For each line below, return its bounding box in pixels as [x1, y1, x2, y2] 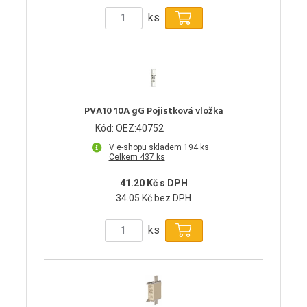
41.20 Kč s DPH [119, 177, 188, 188]
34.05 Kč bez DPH [116, 192, 191, 204]
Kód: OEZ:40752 [95, 122, 164, 134]
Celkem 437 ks [108, 151, 165, 162]
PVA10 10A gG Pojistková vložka [84, 103, 223, 119]
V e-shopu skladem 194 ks [108, 142, 209, 152]
